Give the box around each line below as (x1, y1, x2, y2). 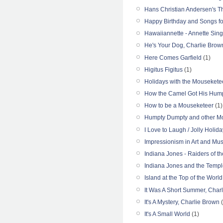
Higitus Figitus (144, 66, 183, 73)
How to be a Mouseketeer (144, 102, 214, 110)
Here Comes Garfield (144, 54, 202, 61)
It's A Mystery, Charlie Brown (144, 198, 220, 206)
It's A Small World (144, 210, 190, 218)
